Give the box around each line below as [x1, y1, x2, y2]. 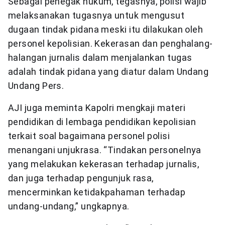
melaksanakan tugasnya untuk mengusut [8, 10, 185, 21]
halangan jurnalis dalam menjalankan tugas [8, 52, 192, 63]
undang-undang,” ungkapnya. [8, 200, 130, 211]
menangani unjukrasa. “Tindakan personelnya [8, 144, 201, 155]
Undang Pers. [8, 80, 64, 91]
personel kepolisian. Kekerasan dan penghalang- [8, 38, 213, 49]
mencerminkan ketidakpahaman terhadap [8, 186, 186, 197]
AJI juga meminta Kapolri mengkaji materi [8, 102, 186, 113]
